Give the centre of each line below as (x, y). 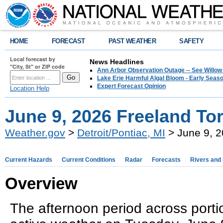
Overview (41, 183)
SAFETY (192, 41)
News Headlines (117, 62)
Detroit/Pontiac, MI (121, 133)
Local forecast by (33, 59)
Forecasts (166, 160)
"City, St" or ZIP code (37, 66)
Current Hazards (29, 160)
